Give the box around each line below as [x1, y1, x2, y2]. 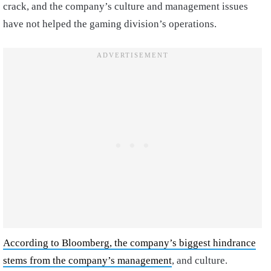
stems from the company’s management [3, 255, 172, 267]
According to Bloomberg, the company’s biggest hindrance [3, 237, 256, 249]
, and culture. [172, 255, 227, 267]
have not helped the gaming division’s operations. [3, 18, 219, 30]
